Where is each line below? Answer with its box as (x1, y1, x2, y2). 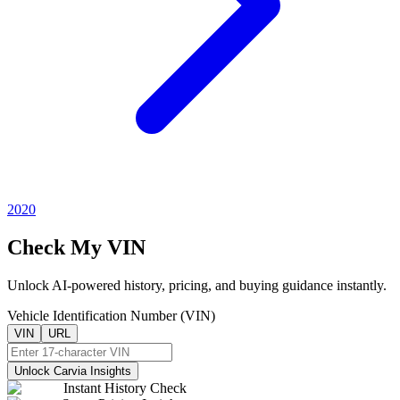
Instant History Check (63, 379, 187, 396)
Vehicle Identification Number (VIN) (7, 307, 215, 323)
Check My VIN (7, 235, 146, 259)
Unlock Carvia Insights (14, 363, 131, 378)
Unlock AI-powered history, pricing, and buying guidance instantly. (7, 277, 387, 293)
